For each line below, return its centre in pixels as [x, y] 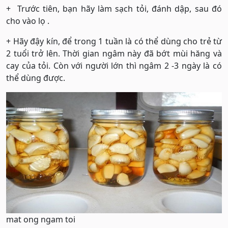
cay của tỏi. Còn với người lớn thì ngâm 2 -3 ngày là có [114, 65]
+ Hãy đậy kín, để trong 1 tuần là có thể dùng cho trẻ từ [114, 41]
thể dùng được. [36, 78]
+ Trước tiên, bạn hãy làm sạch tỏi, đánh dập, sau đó [114, 8]
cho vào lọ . [28, 21]
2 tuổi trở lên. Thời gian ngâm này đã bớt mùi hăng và [114, 53]
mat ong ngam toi [41, 219]
